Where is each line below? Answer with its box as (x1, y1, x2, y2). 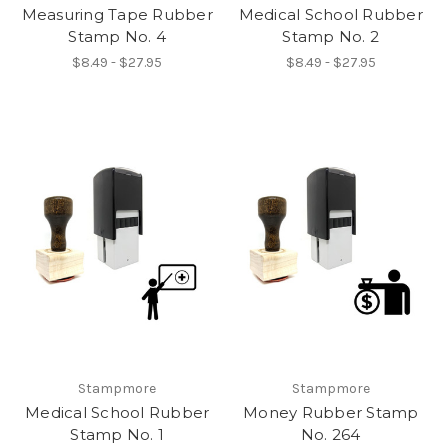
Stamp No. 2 (282, 27, 380, 47)
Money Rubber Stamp (243, 402, 419, 422)
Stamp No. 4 (68, 27, 167, 47)
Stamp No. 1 (70, 424, 165, 444)
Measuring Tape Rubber (21, 5, 213, 25)
